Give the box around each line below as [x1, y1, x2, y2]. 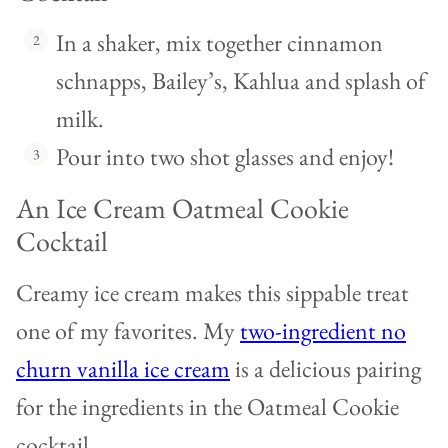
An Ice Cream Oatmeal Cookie [16, 190, 349, 227]
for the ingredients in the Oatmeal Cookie [16, 391, 399, 423]
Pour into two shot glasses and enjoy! [56, 141, 394, 173]
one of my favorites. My [16, 315, 240, 347]
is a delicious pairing [230, 353, 421, 385]
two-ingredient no [240, 315, 406, 347]
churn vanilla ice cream [16, 353, 230, 385]
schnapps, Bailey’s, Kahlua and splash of [56, 65, 426, 97]
